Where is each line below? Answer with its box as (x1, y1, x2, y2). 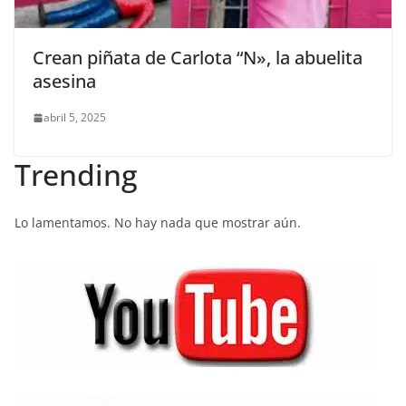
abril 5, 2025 (43, 110, 106, 126)
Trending (14, 155, 138, 195)
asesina (33, 69, 96, 94)
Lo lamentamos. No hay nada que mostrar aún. (14, 214, 301, 232)
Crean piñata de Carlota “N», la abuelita (33, 45, 362, 71)
